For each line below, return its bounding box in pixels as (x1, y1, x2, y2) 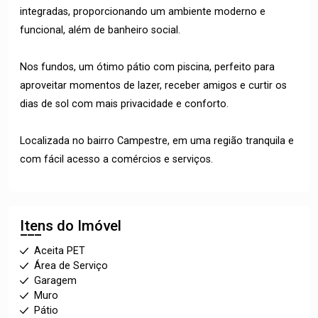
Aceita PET (34, 245, 85, 257)
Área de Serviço (34, 260, 108, 272)
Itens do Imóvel (20, 217, 121, 234)
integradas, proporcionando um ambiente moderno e (20, 6, 265, 18)
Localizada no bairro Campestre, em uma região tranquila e (20, 135, 294, 147)
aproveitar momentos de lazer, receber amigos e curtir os (20, 79, 287, 92)
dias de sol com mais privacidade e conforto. (20, 98, 229, 110)
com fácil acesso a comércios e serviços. (20, 153, 213, 165)
